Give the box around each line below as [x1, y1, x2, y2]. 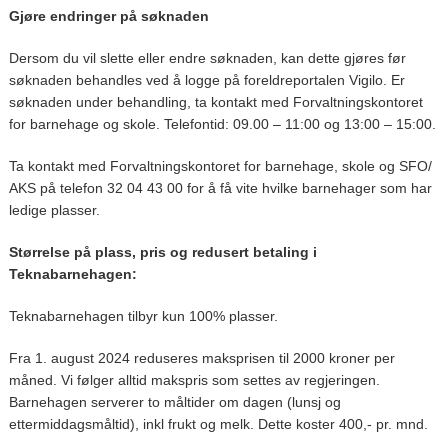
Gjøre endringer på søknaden [8, 7, 209, 24]
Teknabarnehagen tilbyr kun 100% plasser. [8, 307, 278, 324]
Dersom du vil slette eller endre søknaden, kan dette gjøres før [8, 49, 406, 66]
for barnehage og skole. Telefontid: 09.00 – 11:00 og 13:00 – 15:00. [8, 115, 436, 132]
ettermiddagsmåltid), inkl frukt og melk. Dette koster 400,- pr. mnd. [8, 415, 432, 432]
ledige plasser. [8, 201, 100, 218]
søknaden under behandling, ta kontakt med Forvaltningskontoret [8, 93, 423, 110]
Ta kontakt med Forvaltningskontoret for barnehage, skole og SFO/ [8, 157, 432, 174]
